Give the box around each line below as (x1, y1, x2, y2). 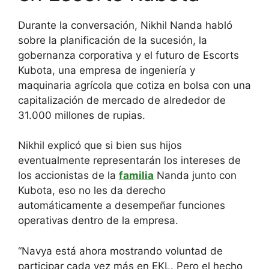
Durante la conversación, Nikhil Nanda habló (18, 19, 232, 31)
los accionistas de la (18, 169, 119, 182)
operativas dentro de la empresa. (18, 214, 178, 227)
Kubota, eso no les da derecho (18, 184, 166, 197)
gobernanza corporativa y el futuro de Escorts (18, 49, 239, 61)
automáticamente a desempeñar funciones (18, 199, 225, 212)
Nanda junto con (154, 169, 237, 182)
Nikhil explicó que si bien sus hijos (18, 139, 182, 152)
